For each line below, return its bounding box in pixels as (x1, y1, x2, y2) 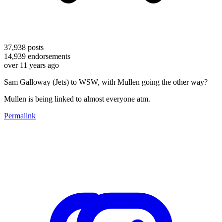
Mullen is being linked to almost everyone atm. (4, 94, 150, 103)
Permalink (4, 111, 36, 120)
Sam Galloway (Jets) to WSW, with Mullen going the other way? (4, 77, 208, 86)
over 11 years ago (4, 60, 59, 69)
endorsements (26, 52, 70, 60)
